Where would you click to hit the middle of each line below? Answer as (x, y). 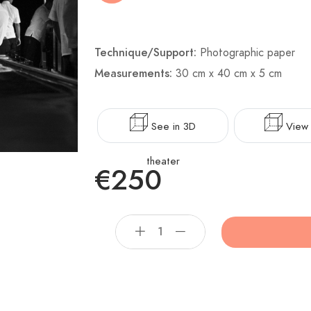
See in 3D (174, 126)
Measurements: (135, 74)
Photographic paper (247, 53)
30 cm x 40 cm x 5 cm (229, 74)
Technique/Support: (147, 53)
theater (163, 161)
